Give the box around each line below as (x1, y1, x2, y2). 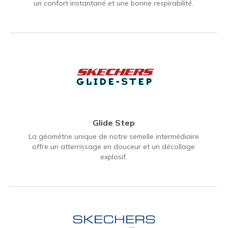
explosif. (100, 152, 127, 161)
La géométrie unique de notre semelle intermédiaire (28, 131, 199, 141)
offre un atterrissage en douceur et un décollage (32, 141, 195, 151)
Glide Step (92, 117, 135, 128)
